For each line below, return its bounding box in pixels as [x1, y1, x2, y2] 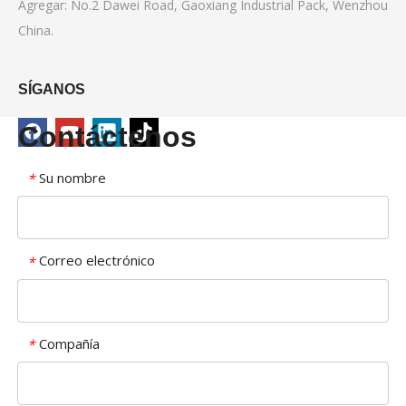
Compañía [39, 333, 100, 353]
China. [18, 21, 53, 39]
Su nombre [39, 168, 106, 187]
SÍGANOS [18, 81, 85, 97]
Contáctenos [18, 120, 197, 153]
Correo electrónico [39, 251, 155, 269]
